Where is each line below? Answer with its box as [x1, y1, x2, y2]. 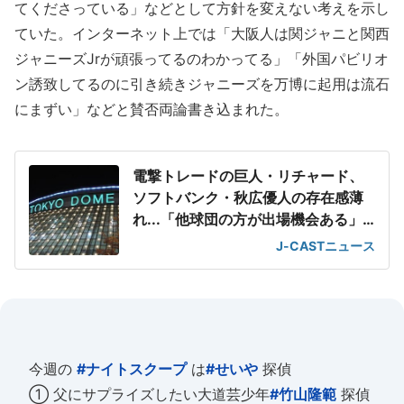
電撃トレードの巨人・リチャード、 [133, 167, 363, 185]
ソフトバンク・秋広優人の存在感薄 [133, 188, 363, 207]
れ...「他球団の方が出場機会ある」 [133, 210, 363, 228]
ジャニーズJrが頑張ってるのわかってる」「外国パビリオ [14, 50, 389, 68]
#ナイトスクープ [77, 360, 187, 378]
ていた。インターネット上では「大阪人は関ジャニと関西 [14, 24, 390, 42]
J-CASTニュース [276, 238, 375, 253]
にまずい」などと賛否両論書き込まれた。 [14, 100, 289, 118]
